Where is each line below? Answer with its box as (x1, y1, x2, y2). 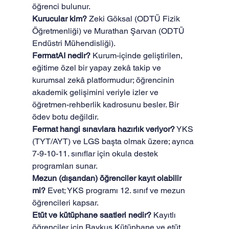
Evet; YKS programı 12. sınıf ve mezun (45, 186, 187, 195)
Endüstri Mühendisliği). (32, 38, 116, 48)
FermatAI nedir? (32, 51, 90, 60)
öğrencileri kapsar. (32, 198, 99, 208)
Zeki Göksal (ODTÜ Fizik (86, 14, 182, 24)
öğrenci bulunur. (32, 2, 90, 11)
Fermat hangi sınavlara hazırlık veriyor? (32, 124, 175, 134)
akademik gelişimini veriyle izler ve (32, 87, 161, 97)
